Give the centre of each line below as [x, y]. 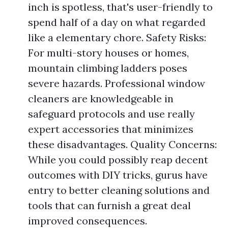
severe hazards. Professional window [117, 83]
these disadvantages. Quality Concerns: [122, 144]
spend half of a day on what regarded [117, 22]
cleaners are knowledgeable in [101, 98]
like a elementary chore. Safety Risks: [117, 37]
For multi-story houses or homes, [108, 53]
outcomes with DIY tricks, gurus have [118, 175]
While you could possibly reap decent [118, 160]
